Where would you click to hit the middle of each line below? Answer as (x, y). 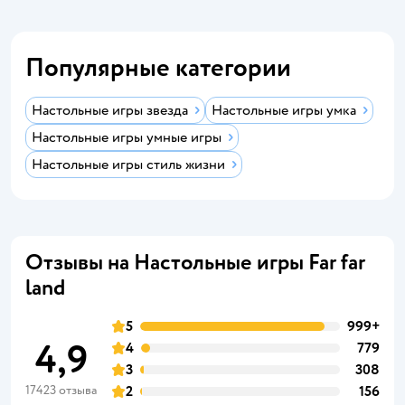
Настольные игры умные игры (127, 137)
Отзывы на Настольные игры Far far (195, 262)
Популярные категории (158, 67)
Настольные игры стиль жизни (128, 164)
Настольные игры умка (284, 110)
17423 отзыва (61, 390)
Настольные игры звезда (110, 110)
